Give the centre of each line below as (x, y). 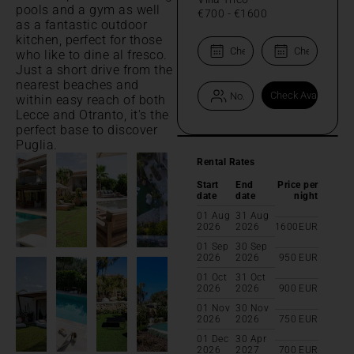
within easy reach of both (91, 100)
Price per (298, 185)
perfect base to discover (87, 130)
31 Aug (252, 215)
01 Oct (212, 277)
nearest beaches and (77, 85)
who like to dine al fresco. (92, 55)
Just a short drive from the (94, 70)
